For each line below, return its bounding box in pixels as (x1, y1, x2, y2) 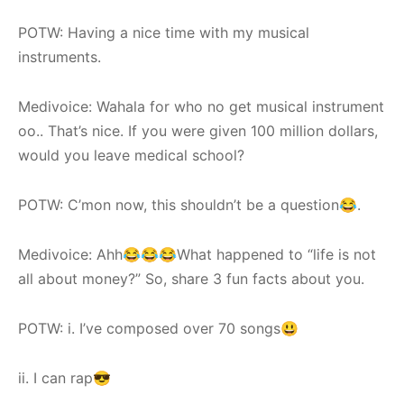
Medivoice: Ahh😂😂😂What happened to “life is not (18, 244, 376, 263)
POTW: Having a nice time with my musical (18, 23, 309, 41)
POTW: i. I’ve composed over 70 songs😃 (18, 318, 298, 337)
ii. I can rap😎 (18, 368, 111, 387)
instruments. (18, 47, 106, 66)
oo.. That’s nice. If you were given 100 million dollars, (18, 121, 378, 140)
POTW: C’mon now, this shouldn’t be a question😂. (18, 195, 365, 214)
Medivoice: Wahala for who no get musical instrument (18, 96, 384, 115)
